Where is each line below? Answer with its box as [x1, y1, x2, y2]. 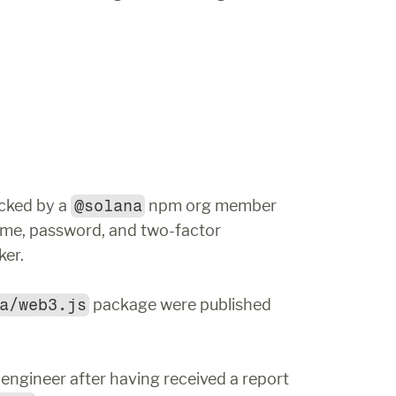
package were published [89, 295, 272, 314]
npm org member [145, 196, 278, 215]
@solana [73, 196, 142, 216]
